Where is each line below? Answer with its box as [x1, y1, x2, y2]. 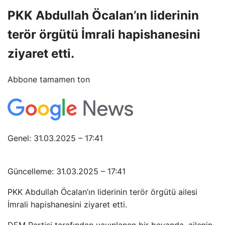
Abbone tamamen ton [8, 74, 90, 84]
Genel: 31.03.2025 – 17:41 [8, 133, 103, 143]
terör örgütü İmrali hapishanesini [8, 27, 200, 42]
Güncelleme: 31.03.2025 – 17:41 [8, 166, 126, 176]
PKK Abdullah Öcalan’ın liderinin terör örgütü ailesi [8, 186, 197, 197]
